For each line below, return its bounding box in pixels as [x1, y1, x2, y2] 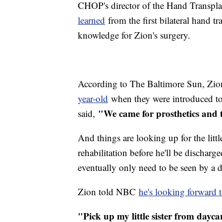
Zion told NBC [78, 185, 139, 198]
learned [78, 14, 105, 27]
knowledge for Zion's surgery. [78, 29, 190, 42]
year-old [78, 92, 108, 105]
